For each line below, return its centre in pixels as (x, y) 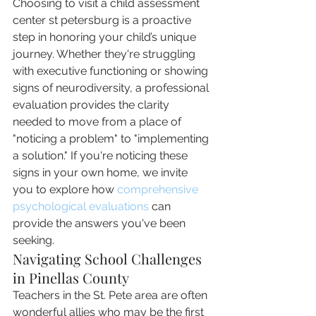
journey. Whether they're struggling (105, 54)
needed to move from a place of (98, 122)
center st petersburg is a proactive (103, 20)
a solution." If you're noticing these (102, 156)
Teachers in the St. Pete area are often (111, 295)
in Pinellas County (71, 278)
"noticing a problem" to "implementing (112, 139)
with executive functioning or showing (112, 71)
